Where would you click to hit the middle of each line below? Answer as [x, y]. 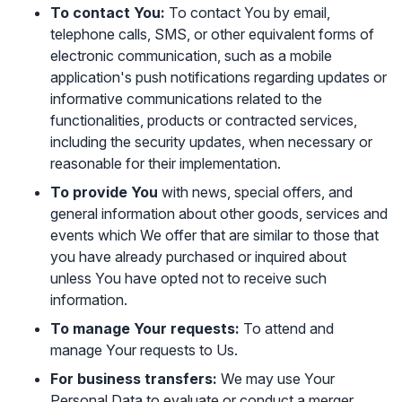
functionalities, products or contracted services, [204, 120]
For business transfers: [134, 379]
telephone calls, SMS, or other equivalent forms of [212, 34]
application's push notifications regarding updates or [218, 77]
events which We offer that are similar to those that [214, 235]
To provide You [104, 192]
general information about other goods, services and [219, 214]
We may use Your [276, 379]
